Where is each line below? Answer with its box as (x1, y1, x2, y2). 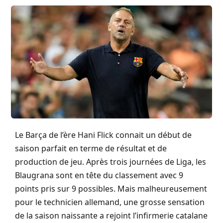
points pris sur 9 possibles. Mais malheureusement (15, 183, 207, 194)
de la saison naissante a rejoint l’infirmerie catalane (15, 210, 208, 221)
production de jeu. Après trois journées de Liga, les (15, 156, 206, 167)
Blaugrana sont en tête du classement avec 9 (15, 169, 183, 181)
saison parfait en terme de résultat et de (15, 142, 167, 154)
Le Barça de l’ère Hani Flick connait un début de (15, 129, 192, 140)
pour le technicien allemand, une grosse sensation (15, 196, 205, 208)
